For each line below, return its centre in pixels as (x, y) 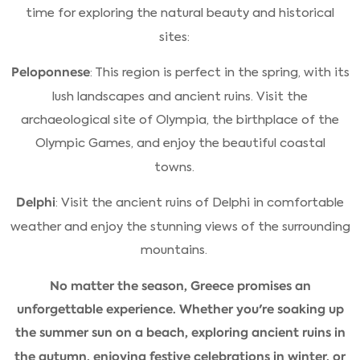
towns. (174, 167)
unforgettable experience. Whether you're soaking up (180, 309)
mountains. (174, 250)
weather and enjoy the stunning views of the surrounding (180, 226)
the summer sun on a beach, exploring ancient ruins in (180, 333)
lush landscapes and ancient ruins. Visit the (180, 96)
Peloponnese (50, 72)
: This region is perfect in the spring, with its (219, 73)
